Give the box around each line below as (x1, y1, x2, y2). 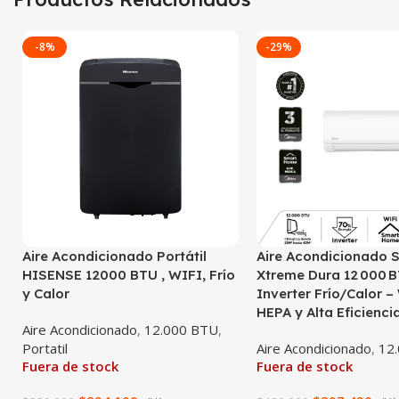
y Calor (22, 284, 69, 302)
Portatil (22, 338, 68, 357)
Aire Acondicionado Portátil (22, 247, 207, 265)
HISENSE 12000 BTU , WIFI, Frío (22, 265, 235, 283)
